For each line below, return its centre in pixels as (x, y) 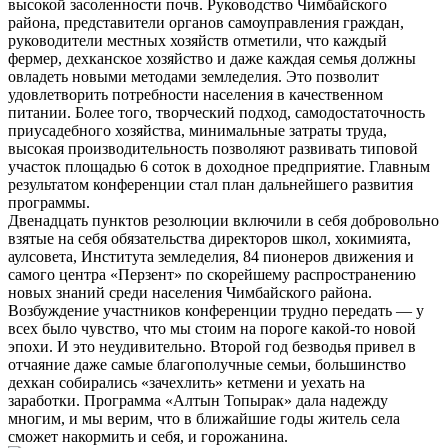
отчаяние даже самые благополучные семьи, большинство (207, 364)
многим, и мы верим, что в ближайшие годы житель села (204, 418)
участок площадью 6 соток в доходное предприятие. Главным (219, 166)
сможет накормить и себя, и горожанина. (148, 436)
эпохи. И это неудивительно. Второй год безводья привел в (212, 346)
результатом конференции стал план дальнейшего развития (210, 184)
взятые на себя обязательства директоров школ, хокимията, (209, 238)
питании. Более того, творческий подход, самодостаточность (216, 112)
